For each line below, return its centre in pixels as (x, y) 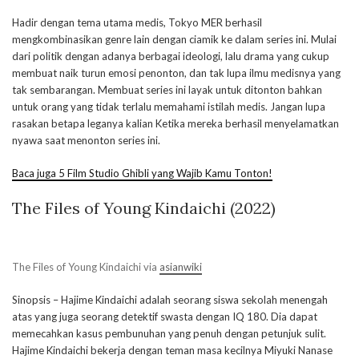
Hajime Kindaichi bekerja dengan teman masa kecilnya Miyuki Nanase (172, 350)
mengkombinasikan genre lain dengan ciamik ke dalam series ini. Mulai (174, 39)
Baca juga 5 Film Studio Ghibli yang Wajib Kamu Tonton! (142, 173)
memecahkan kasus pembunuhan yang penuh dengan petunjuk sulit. (169, 333)
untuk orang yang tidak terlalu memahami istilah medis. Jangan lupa (169, 107)
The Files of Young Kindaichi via (86, 267)
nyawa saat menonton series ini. (86, 140)
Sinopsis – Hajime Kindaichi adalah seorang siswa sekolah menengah (170, 300)
